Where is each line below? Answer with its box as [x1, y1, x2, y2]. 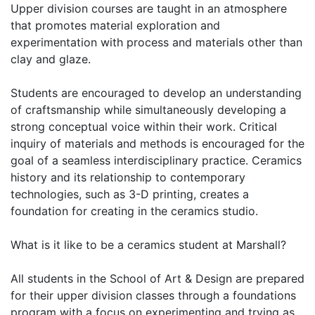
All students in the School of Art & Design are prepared [11, 271, 304, 285]
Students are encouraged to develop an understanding [11, 86, 302, 100]
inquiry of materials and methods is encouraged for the [11, 136, 304, 150]
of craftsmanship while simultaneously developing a [11, 103, 286, 117]
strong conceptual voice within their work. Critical [11, 120, 277, 134]
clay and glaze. [11, 52, 91, 66]
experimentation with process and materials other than [11, 35, 302, 49]
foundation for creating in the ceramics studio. [11, 204, 258, 218]
